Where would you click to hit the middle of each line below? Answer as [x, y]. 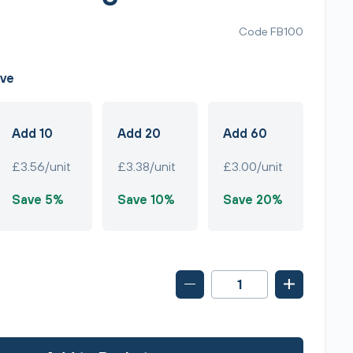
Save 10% [146, 199]
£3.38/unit [147, 166]
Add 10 [32, 133]
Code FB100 [271, 31]
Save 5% [37, 199]
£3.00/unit [253, 166]
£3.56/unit [41, 166]
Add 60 [245, 133]
